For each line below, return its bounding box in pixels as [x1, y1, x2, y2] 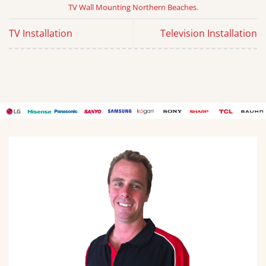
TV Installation [9, 27, 72, 40]
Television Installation [160, 27, 257, 40]
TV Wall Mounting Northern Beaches [68, 2, 197, 13]
